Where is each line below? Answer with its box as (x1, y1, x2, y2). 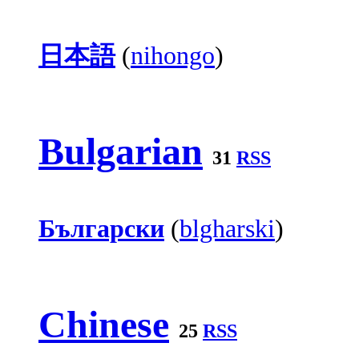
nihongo (131, 41, 215, 71)
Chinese (38, 302, 169, 345)
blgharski (179, 213, 275, 243)
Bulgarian (38, 129, 203, 172)
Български (38, 213, 164, 243)
